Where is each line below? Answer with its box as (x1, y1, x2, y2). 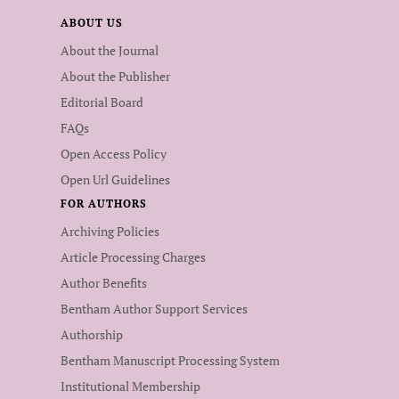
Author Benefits (61, 273, 147, 291)
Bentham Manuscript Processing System (61, 351, 280, 369)
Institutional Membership (61, 377, 200, 395)
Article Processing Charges (61, 248, 206, 265)
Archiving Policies (61, 222, 159, 240)
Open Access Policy (61, 144, 167, 162)
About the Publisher (61, 67, 170, 85)
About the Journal (61, 41, 159, 59)
